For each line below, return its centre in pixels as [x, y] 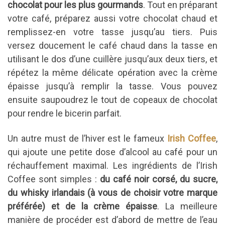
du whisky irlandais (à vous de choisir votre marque [113, 192]
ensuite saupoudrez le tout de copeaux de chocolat [113, 100]
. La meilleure [188, 206]
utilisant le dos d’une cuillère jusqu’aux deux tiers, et [113, 59]
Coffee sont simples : [54, 179]
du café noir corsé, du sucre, [159, 179]
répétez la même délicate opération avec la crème [113, 73]
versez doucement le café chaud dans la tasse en [113, 46]
